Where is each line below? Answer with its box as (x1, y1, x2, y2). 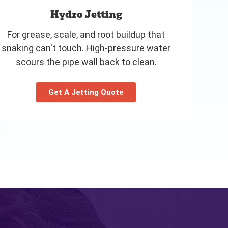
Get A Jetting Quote (48, 87, 124, 97)
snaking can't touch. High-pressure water (2, 42, 171, 53)
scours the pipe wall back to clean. (15, 56, 157, 67)
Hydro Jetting (50, 7, 122, 22)
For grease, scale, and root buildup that (7, 28, 165, 40)
